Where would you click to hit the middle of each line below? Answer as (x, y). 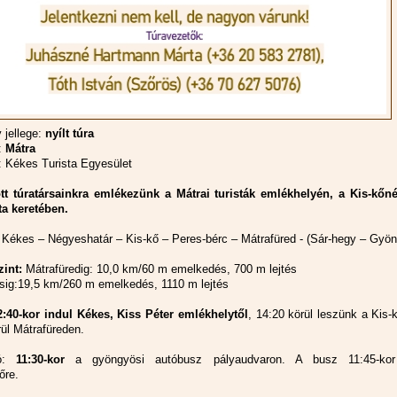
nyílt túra (70, 134)
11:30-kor (41, 360)
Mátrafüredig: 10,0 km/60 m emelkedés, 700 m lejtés (160, 269)
